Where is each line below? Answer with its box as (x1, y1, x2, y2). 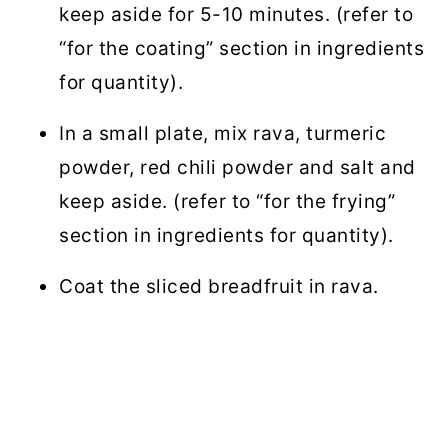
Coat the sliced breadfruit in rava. (59, 275, 379, 299)
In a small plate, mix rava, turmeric (59, 122, 387, 146)
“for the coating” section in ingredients (59, 37, 425, 61)
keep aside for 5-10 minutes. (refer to (59, 3, 414, 27)
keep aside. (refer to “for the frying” (59, 190, 396, 214)
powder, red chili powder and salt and (59, 156, 416, 180)
